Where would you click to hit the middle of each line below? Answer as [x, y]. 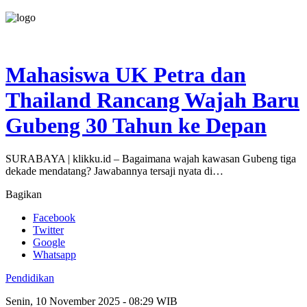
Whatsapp [54, 255]
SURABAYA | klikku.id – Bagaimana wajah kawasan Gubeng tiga [151, 159]
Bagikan [24, 195]
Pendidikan [30, 278]
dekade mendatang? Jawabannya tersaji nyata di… [114, 171]
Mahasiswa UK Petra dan [126, 74]
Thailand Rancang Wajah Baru [152, 100]
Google [49, 243]
